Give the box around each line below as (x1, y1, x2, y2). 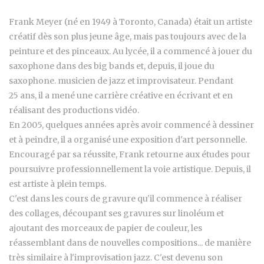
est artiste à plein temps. (9, 179, 106, 190)
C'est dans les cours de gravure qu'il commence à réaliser (9, 193, 242, 204)
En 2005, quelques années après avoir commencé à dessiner (9, 120, 254, 131)
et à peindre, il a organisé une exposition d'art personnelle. (9, 134, 247, 146)
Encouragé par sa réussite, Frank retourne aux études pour (9, 149, 250, 160)
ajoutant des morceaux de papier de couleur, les (9, 223, 202, 234)
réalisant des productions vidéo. (9, 105, 139, 116)
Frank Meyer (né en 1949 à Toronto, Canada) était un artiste (9, 16, 252, 28)
